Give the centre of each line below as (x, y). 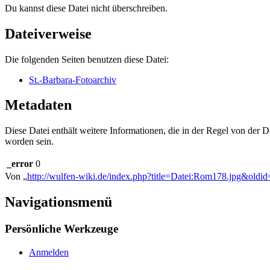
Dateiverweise (48, 33)
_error (20, 164)
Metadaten (38, 105)
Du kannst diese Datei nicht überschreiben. (86, 8)
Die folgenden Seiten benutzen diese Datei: (87, 59)
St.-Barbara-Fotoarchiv (73, 80)
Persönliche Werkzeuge (61, 229)
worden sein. (29, 142)
